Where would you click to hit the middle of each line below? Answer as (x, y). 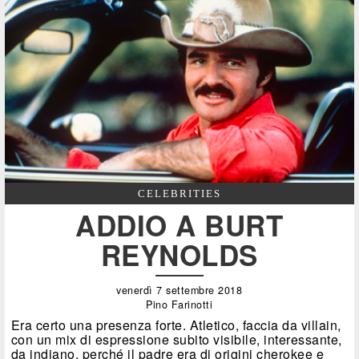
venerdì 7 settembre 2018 (179, 290)
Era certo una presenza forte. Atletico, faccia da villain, (176, 325)
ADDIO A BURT (179, 225)
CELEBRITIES (179, 193)
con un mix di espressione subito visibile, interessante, (176, 339)
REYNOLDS (179, 254)
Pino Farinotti (179, 304)
